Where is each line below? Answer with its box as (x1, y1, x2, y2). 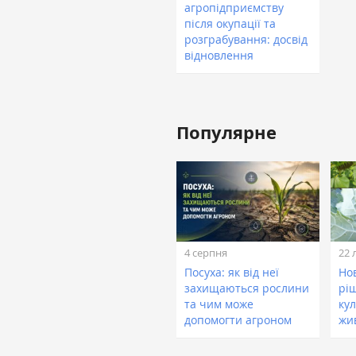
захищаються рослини (184, 281, 309, 296)
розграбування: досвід (184, 32, 308, 48)
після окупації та (184, 16, 276, 32)
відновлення (184, 48, 253, 64)
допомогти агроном (184, 312, 292, 328)
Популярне (176, 120, 277, 145)
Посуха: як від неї (184, 265, 279, 281)
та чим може (184, 296, 253, 312)
